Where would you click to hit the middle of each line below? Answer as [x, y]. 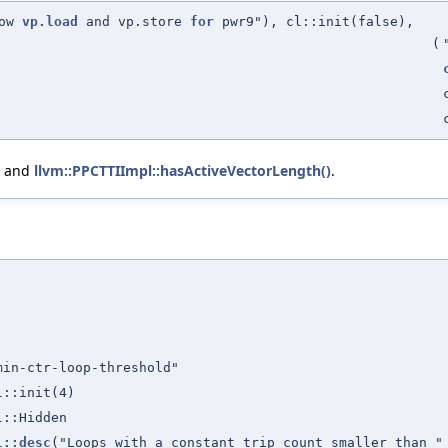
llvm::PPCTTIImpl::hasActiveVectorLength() [182, 170]
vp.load [50, 21]
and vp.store [134, 21]
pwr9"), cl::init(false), [314, 21]
